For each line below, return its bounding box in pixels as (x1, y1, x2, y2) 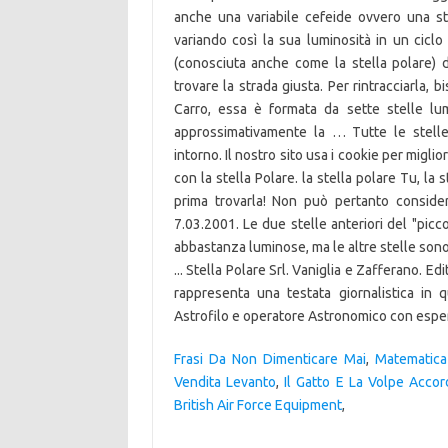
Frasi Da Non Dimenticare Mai (173, 351, 367, 367)
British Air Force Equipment (173, 397, 342, 413)
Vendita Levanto (173, 374, 276, 390)
